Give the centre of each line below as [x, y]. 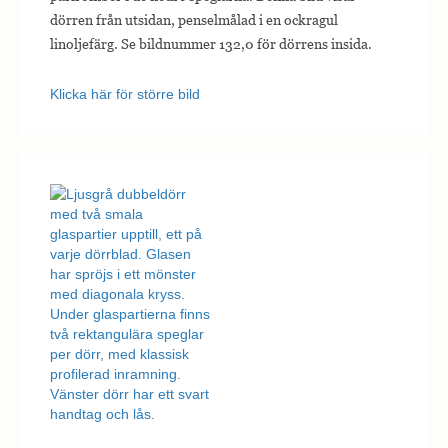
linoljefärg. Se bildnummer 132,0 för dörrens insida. [211, 44]
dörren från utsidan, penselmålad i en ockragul [194, 20]
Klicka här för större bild [125, 94]
